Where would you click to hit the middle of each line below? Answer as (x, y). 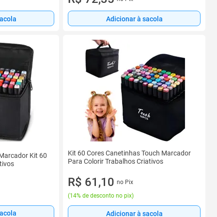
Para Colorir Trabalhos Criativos (116, 161)
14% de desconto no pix (101, 196)
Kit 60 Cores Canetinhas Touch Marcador (129, 153)
